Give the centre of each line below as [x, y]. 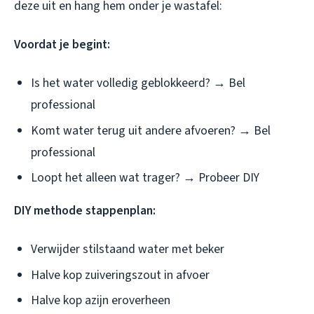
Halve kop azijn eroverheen [101, 301]
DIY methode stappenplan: [85, 211]
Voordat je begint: [62, 44]
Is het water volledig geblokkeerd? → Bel [138, 83]
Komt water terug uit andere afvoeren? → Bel [151, 130]
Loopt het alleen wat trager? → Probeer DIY [145, 178]
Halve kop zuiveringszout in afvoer [120, 275]
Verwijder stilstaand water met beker [128, 250]
